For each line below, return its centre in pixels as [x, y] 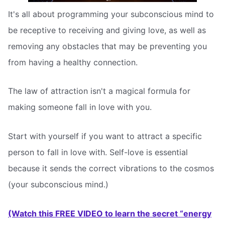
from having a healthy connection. [73, 62]
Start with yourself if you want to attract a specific [105, 136]
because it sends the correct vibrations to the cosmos [111, 168]
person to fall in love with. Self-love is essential [98, 152]
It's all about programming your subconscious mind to [111, 14]
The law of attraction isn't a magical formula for [99, 91]
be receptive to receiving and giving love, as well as [107, 30]
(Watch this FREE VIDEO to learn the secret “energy [110, 213]
